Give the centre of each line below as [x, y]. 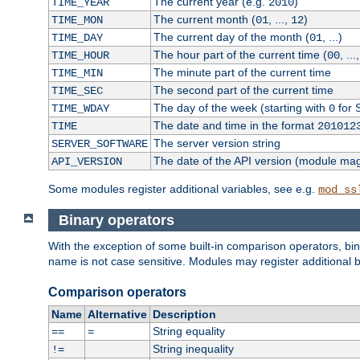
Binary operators [116, 220]
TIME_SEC [77, 91]
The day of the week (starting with [241, 108]
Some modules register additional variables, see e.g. [183, 189]
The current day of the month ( [231, 37]
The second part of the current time [243, 90]
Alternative [117, 315]
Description [184, 315]
